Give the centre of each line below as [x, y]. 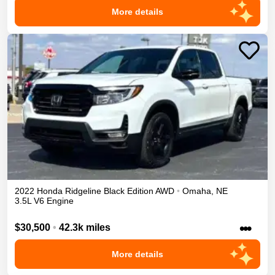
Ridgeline [83, 191]
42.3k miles [85, 227]
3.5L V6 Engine [44, 201]
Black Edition [129, 191]
